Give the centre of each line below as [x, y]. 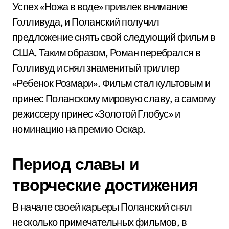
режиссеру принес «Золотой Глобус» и [96, 114]
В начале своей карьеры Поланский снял [102, 207]
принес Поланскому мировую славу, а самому [114, 98]
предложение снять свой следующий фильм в [114, 37]
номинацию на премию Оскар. [79, 129]
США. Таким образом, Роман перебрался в [107, 52]
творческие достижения [105, 185]
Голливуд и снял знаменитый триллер [96, 68]
